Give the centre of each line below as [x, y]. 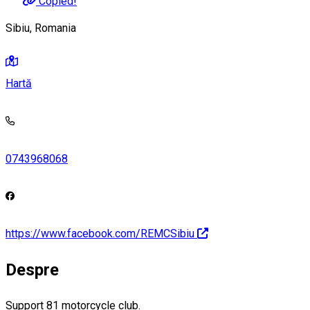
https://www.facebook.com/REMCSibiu [100, 233]
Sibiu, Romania [41, 28]
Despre [32, 270]
